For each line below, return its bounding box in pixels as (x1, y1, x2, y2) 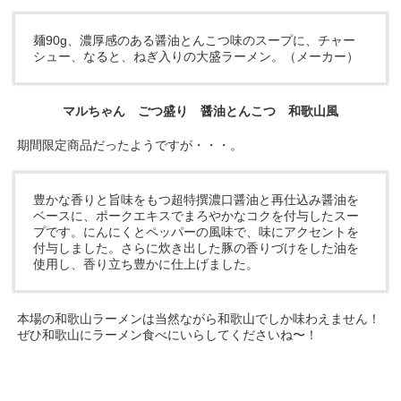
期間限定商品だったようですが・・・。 (17, 138, 243, 152)
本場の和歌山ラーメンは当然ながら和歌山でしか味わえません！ (17, 311, 381, 326)
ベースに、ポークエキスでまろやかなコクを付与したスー (33, 209, 360, 223)
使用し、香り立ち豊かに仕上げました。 (33, 257, 260, 271)
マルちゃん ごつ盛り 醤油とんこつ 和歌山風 (62, 104, 338, 118)
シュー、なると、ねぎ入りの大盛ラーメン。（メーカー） (33, 49, 360, 64)
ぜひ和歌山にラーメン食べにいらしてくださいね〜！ (17, 328, 319, 342)
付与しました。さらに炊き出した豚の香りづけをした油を (33, 241, 360, 255)
